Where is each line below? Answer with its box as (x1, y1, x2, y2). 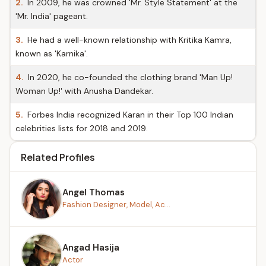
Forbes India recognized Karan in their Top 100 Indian (25, 109, 233, 120)
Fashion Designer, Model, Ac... (62, 199, 170, 210)
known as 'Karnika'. (15, 48, 88, 59)
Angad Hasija (62, 241, 119, 254)
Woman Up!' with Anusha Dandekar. (15, 85, 153, 96)
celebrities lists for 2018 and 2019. (15, 123, 148, 134)
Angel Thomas (62, 186, 125, 198)
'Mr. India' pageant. (15, 11, 88, 21)
